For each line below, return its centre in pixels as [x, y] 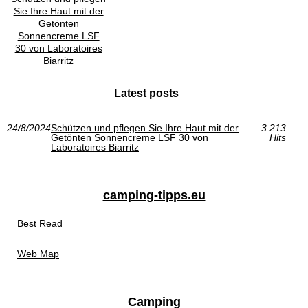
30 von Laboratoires [58, 48]
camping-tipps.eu [154, 196]
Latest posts [146, 93]
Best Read [40, 224]
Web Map [38, 254]
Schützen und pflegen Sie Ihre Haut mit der [145, 128]
